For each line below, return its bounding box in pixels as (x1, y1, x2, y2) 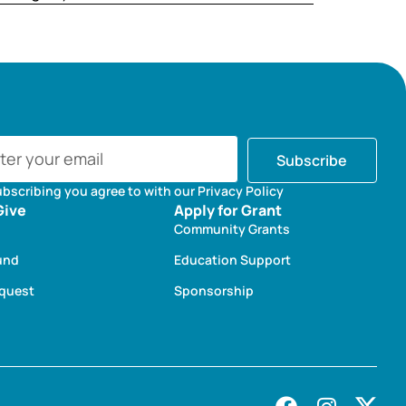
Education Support (174, 251, 291, 269)
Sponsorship (174, 282, 254, 300)
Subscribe (276, 150, 348, 171)
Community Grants (174, 220, 290, 238)
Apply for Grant (174, 200, 282, 221)
